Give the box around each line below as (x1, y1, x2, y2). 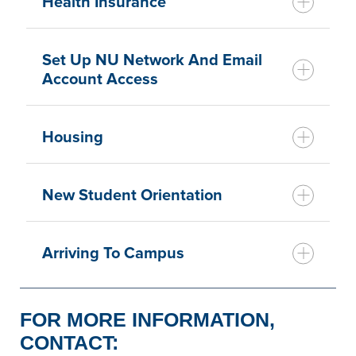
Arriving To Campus (42, 243, 184, 263)
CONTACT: (20, 331, 118, 354)
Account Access (42, 69, 158, 89)
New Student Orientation (42, 185, 222, 205)
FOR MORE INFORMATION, (20, 308, 275, 331)
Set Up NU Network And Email (42, 50, 262, 70)
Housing (42, 127, 103, 147)
